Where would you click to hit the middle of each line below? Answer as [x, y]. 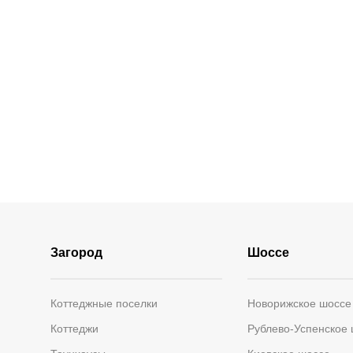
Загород [76, 252]
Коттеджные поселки [104, 303]
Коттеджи [74, 328]
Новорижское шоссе [299, 303]
